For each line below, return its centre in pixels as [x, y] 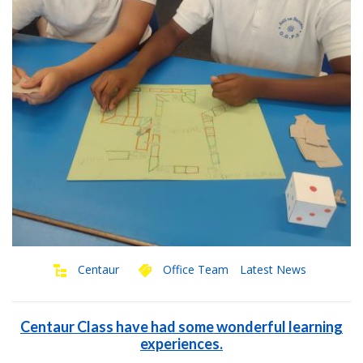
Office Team [195, 270]
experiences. [181, 344]
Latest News [273, 270]
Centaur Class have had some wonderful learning [181, 327]
